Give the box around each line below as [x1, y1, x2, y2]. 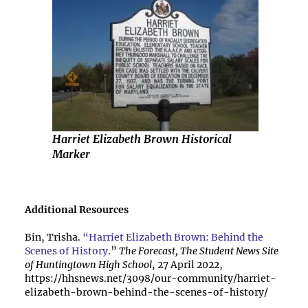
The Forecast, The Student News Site [119, 245, 278, 257]
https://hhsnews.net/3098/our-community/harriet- [25, 272, 276, 285]
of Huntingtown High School [25, 258, 152, 271]
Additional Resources [25, 203, 129, 216]
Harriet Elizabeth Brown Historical [52, 132, 232, 146]
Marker [52, 147, 90, 161]
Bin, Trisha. [25, 231, 80, 243]
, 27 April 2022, [152, 258, 223, 271]
